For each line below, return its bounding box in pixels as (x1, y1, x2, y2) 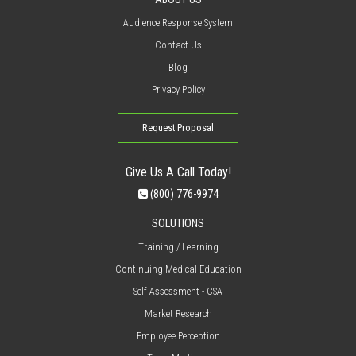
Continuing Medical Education (114, 263, 242, 276)
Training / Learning (137, 241, 219, 253)
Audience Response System (123, 17, 233, 29)
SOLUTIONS (152, 217, 204, 231)
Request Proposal (142, 122, 214, 134)
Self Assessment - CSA (133, 285, 222, 298)
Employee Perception (136, 330, 220, 342)
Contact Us (154, 39, 202, 52)
